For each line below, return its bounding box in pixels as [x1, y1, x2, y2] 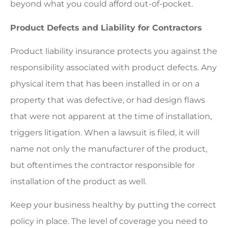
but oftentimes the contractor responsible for [10, 160, 195, 170]
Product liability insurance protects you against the [10, 46, 217, 56]
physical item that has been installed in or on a [10, 79, 199, 89]
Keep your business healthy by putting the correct [10, 200, 216, 210]
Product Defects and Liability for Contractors [10, 22, 202, 33]
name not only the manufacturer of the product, [10, 144, 207, 154]
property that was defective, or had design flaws [10, 95, 205, 105]
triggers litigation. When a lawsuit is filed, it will [10, 128, 199, 138]
